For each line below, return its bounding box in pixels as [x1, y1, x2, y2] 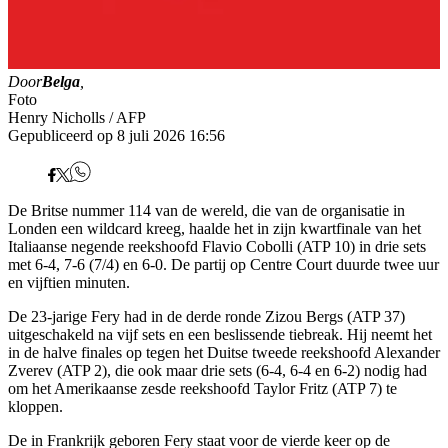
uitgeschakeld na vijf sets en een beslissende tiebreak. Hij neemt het [8, 326, 432, 344]
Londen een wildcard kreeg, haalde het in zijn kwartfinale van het [8, 220, 421, 238]
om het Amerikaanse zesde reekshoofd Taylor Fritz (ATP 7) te [8, 380, 397, 398]
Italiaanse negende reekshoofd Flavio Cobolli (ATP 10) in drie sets [8, 238, 426, 256]
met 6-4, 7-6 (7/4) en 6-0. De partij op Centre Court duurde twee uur [8, 256, 439, 274]
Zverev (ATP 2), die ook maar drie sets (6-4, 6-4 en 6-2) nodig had [8, 362, 427, 380]
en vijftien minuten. [8, 274, 130, 292]
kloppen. [8, 398, 63, 416]
